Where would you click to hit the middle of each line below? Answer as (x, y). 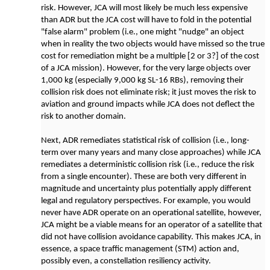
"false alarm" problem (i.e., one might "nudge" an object (143, 32)
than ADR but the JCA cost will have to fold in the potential (146, 20)
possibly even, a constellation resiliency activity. (126, 261)
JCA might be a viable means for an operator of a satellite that (152, 225)
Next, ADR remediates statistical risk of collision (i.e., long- (145, 141)
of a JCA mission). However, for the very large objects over (146, 68)
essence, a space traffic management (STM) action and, (140, 249)
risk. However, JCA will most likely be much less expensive (144, 8)
